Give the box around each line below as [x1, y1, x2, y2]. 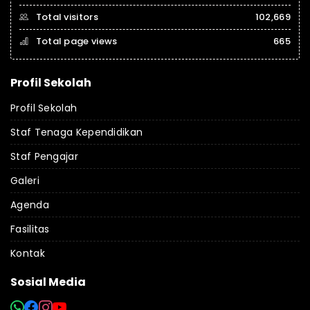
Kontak [10, 246, 45, 260]
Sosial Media [10, 274, 86, 290]
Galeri [10, 174, 39, 188]
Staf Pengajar [10, 149, 78, 163]
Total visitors [33, 10, 98, 24]
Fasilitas [10, 222, 50, 236]
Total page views [33, 35, 118, 48]
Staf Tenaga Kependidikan [10, 125, 143, 139]
